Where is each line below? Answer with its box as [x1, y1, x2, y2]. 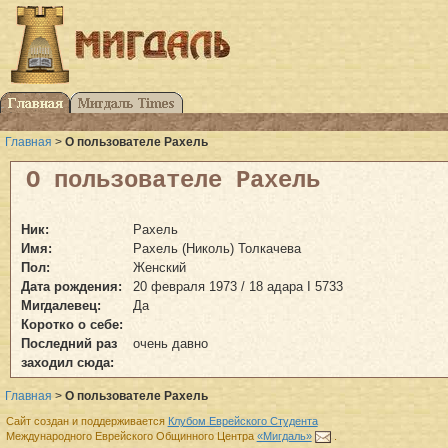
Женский [133, 259, 186, 275]
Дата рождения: [21, 278, 122, 294]
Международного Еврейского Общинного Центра [5, 430, 257, 443]
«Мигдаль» [256, 430, 312, 443]
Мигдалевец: [21, 297, 101, 313]
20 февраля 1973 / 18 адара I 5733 [133, 278, 343, 294]
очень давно [133, 335, 208, 351]
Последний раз [21, 335, 117, 351]
